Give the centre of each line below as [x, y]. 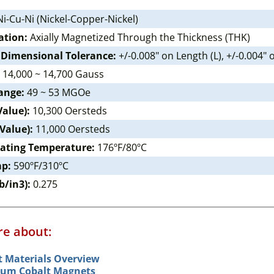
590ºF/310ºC [40, 166]
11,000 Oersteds [72, 129]
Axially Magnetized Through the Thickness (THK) [139, 37]
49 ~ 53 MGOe [57, 92]
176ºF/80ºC [121, 147]
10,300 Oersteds [68, 111]
